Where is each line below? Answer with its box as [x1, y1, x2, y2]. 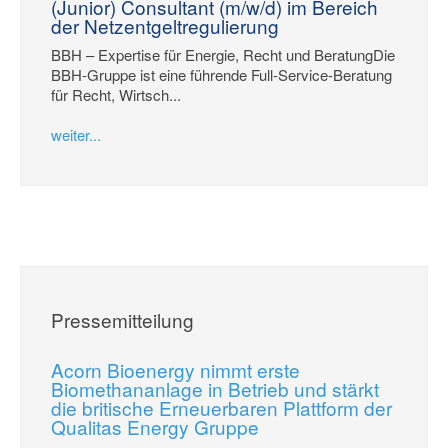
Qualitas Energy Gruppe [51, 413, 259, 441]
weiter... [51, 123, 101, 145]
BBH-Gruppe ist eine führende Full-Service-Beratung [51, 63, 392, 85]
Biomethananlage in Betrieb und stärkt [51, 375, 379, 403]
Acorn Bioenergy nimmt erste [51, 356, 300, 384]
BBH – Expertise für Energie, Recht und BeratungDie [51, 43, 395, 65]
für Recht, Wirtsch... [51, 83, 181, 105]
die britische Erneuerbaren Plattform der [51, 394, 392, 422]
